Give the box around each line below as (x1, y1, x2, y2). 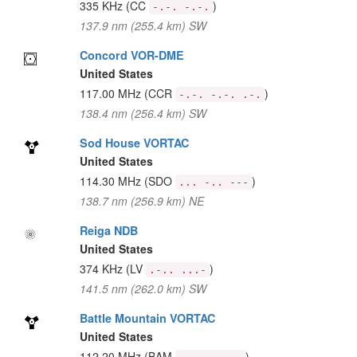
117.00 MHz (79, 85, 144, 101)
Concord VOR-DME (79, 47, 184, 63)
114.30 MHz (79, 173, 144, 189)
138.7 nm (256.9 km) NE (79, 193, 204, 209)
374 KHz (79, 261, 126, 277)
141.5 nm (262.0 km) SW (79, 280, 206, 296)
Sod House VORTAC (79, 135, 189, 151)
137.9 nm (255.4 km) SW (79, 18, 206, 33)
